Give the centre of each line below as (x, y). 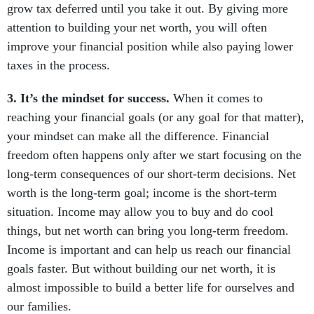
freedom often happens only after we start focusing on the (154, 155)
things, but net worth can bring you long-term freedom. (148, 231)
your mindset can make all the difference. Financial (138, 136)
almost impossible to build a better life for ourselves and (151, 287)
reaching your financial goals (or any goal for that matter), (156, 117)
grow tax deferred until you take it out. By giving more (148, 8)
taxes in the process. (60, 65)
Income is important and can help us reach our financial (149, 250)
